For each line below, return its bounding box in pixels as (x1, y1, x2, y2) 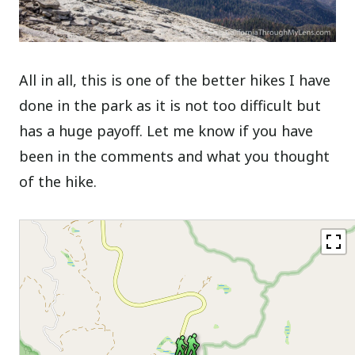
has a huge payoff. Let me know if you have (19, 121, 314, 141)
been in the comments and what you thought (19, 147, 330, 166)
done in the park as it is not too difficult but (19, 96, 322, 116)
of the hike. (19, 172, 97, 192)
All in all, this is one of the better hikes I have (19, 71, 331, 90)
